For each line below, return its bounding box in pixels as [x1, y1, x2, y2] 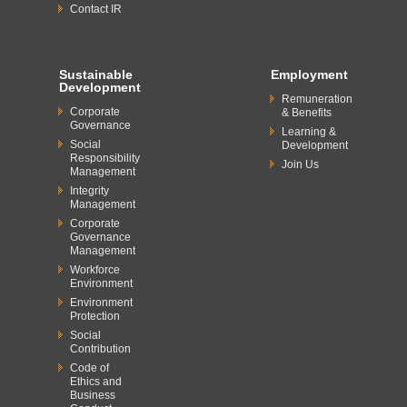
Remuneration [281, 93, 352, 105]
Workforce [69, 263, 120, 276]
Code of [69, 362, 109, 374]
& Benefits [281, 106, 332, 119]
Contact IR [69, 3, 122, 15]
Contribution [69, 342, 131, 355]
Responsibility [69, 152, 140, 164]
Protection [69, 310, 120, 323]
